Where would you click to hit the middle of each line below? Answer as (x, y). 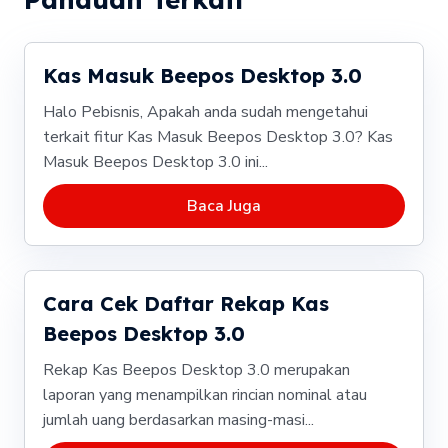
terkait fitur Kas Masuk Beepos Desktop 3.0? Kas (217, 136)
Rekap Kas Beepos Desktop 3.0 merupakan (196, 370)
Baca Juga (224, 205)
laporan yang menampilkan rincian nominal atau (204, 395)
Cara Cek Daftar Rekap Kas (185, 304)
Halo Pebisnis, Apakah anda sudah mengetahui (205, 111)
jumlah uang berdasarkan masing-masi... (178, 420)
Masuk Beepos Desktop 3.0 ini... (155, 161)
